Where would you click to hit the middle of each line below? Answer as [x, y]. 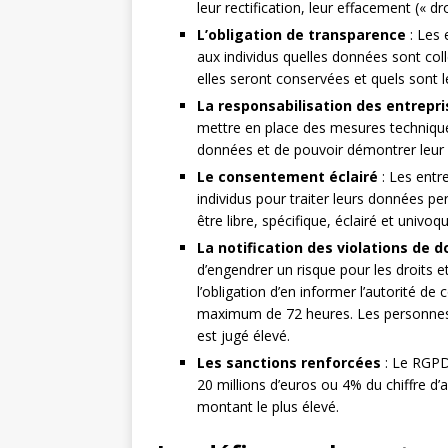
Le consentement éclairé [287, 176]
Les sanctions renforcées [289, 362]
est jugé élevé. [243, 335]
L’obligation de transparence [301, 34]
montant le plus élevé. [268, 406]
